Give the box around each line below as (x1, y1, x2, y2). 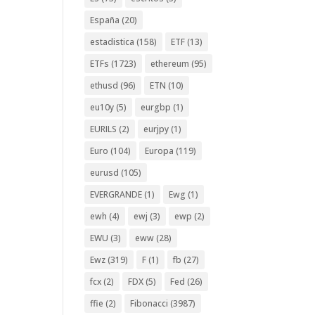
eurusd (90, 166, 120, 179)
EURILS (90, 122, 117, 135)
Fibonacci (130, 297, 169, 309)
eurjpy (143, 122, 169, 135)
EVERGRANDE (90, 188, 143, 200)
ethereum (150, 57, 190, 70)
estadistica (90, 35, 135, 48)
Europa (145, 144, 174, 157)
